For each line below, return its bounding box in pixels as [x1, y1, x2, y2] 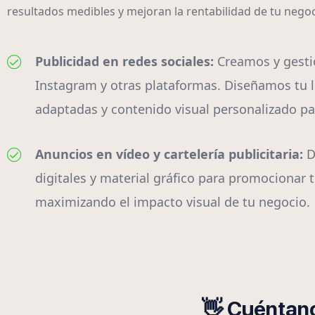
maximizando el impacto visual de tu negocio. [35, 193, 310, 211]
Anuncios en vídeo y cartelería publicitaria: [35, 146, 307, 163]
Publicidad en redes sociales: [35, 53, 217, 70]
